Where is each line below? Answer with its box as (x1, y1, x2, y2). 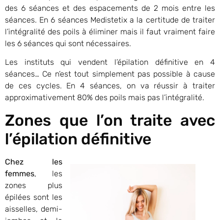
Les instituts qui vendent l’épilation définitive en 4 (5, 57, 215, 67)
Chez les (5, 157, 62, 166)
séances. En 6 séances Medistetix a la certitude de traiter (5, 15, 215, 25)
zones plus (5, 180, 62, 190)
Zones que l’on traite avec (5, 110, 215, 130)
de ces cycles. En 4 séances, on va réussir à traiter (5, 81, 215, 91)
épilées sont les (5, 192, 62, 202)
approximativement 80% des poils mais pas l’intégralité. (5, 93, 204, 103)
